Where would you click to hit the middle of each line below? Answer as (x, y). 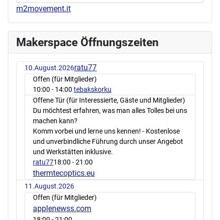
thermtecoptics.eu (64, 173)
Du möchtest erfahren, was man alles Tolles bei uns (110, 111)
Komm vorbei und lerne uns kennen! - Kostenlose (106, 131)
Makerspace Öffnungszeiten (87, 42)
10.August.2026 (49, 68)
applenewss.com (62, 209)
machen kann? (55, 121)
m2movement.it (43, 9)
